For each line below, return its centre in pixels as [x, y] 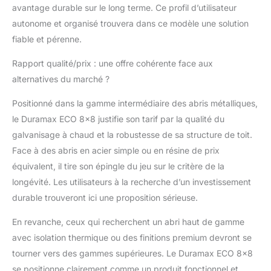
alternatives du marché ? [61, 79]
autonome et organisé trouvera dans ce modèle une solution [130, 23]
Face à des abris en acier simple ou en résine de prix [116, 150]
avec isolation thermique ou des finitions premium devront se [132, 237]
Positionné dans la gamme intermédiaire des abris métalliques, [135, 103]
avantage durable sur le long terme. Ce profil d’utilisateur [124, 7]
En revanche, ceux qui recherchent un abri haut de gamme [128, 221]
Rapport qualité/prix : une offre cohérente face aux [113, 63]
